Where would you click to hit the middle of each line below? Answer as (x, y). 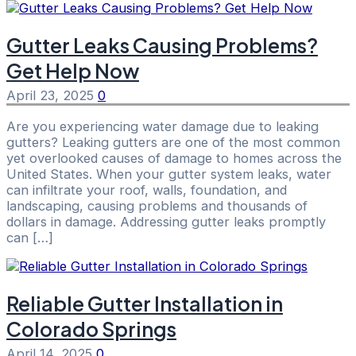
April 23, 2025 (52, 95)
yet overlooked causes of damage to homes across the (174, 159)
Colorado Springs (91, 329)
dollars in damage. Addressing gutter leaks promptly (166, 222)
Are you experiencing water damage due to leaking (163, 127)
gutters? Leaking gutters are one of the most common (173, 143)
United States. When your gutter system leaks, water (169, 174)
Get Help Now (73, 70)
